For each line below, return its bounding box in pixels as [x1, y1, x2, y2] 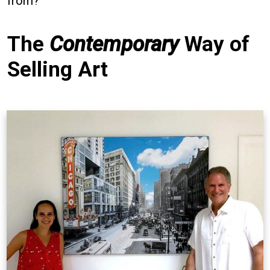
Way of [179, 32, 250, 57]
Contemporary [49, 32, 179, 57]
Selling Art [7, 57, 108, 83]
